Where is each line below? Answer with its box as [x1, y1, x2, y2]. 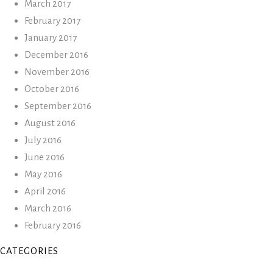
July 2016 [24, 135, 62, 145]
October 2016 [24, 83, 79, 94]
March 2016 [24, 203, 71, 213]
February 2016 [24, 220, 81, 230]
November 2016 [24, 66, 90, 77]
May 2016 [24, 169, 62, 179]
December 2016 [24, 49, 88, 60]
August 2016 [24, 118, 76, 128]
